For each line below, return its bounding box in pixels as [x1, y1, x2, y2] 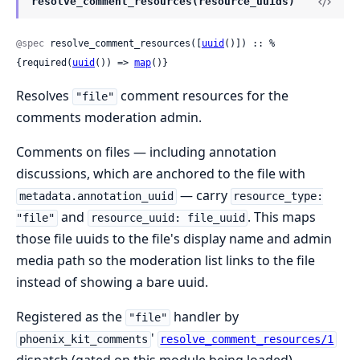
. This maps [247, 208, 317, 227]
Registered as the [16, 308, 125, 326]
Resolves [16, 87, 72, 105]
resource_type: [233, 190, 324, 203]
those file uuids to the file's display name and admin [16, 230, 332, 248]
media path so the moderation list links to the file [16, 252, 315, 270]
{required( [16, 57, 72, 69]
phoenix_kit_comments [18, 333, 148, 346]
